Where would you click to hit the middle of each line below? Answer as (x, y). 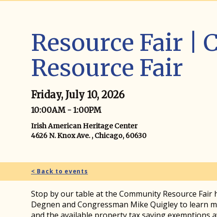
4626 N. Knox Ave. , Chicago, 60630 (89, 136)
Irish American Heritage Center (84, 126)
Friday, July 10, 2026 (78, 95)
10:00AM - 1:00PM (66, 110)
